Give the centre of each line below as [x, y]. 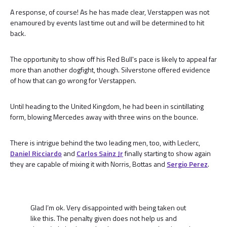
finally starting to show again [167, 153]
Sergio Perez [187, 164]
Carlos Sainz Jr [100, 153]
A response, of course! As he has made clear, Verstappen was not [110, 12]
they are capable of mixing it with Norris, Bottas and [88, 164]
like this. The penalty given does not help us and [104, 218]
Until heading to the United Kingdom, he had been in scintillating [107, 106]
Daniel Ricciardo [36, 153]
